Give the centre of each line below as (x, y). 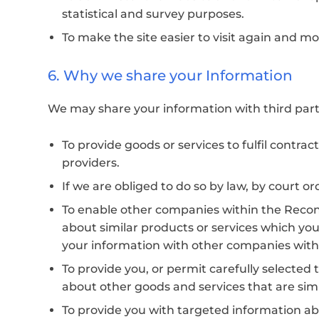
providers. (91, 163)
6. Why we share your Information (170, 76)
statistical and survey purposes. (153, 14)
